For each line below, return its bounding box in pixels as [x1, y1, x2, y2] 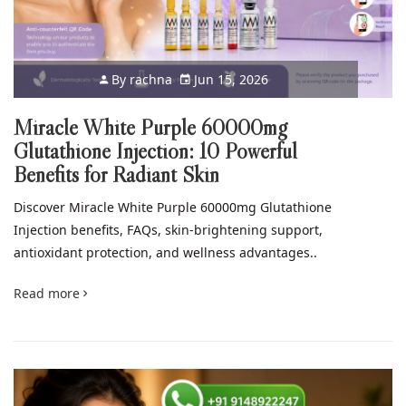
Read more [14, 284, 83, 302]
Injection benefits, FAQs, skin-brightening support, [14, 220, 323, 238]
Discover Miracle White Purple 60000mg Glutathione [14, 198, 332, 216]
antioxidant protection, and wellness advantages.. [14, 243, 317, 261]
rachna [129, 70, 172, 88]
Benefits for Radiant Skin [14, 160, 219, 188]
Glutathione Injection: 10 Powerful [14, 137, 297, 164]
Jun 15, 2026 [189, 70, 268, 88]
